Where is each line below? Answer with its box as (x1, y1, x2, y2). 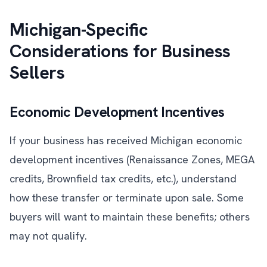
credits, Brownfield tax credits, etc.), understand (10, 172, 237, 185)
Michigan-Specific (10, 18, 148, 41)
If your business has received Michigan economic (10, 133, 242, 147)
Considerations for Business (10, 39, 231, 63)
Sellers (10, 61, 65, 84)
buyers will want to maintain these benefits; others (10, 210, 250, 223)
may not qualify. (10, 229, 87, 243)
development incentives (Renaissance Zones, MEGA (10, 153, 254, 166)
